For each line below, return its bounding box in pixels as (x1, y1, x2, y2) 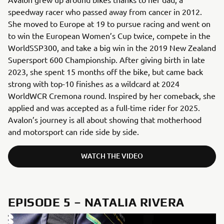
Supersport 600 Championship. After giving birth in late (8, 54, 205, 65)
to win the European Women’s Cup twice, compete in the (8, 30, 210, 41)
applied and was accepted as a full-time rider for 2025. (8, 102, 200, 113)
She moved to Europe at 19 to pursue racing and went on (8, 18, 210, 29)
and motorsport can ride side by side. (8, 126, 139, 137)
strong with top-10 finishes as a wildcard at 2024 (8, 78, 179, 89)
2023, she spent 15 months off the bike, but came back (8, 66, 203, 77)
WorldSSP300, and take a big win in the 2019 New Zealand (8, 42, 216, 53)
